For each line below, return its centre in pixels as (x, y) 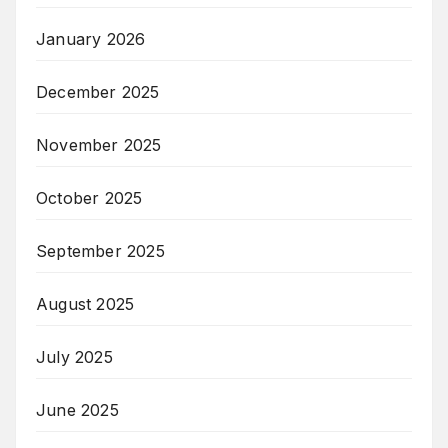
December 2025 (98, 92)
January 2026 (91, 39)
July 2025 (74, 357)
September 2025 (100, 251)
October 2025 (89, 198)
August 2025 (85, 304)
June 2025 (77, 410)
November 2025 (99, 145)
